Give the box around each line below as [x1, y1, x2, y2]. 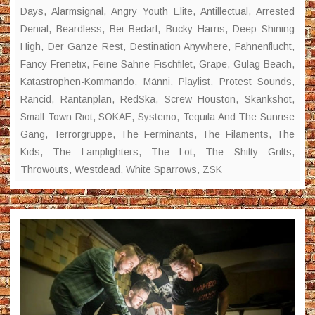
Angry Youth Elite [111, 5, 193, 17]
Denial [20, 22, 49, 34]
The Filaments [202, 128, 269, 140]
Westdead [75, 163, 120, 175]
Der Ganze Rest [47, 40, 124, 52]
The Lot [150, 146, 193, 157]
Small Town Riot [20, 110, 93, 122]
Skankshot [245, 93, 292, 105]
